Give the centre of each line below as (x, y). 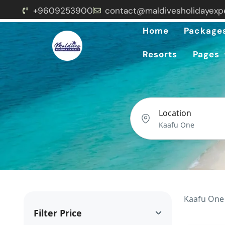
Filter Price (58, 213)
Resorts (160, 54)
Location (175, 113)
